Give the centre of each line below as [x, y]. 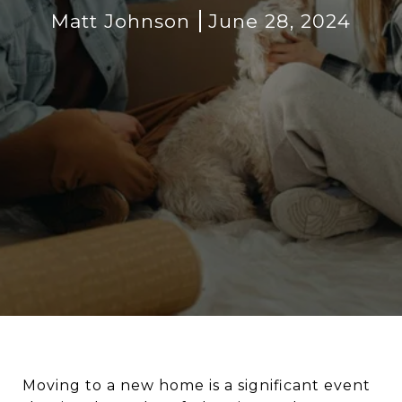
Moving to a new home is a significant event [197, 385]
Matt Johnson [121, 21]
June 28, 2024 [280, 21]
